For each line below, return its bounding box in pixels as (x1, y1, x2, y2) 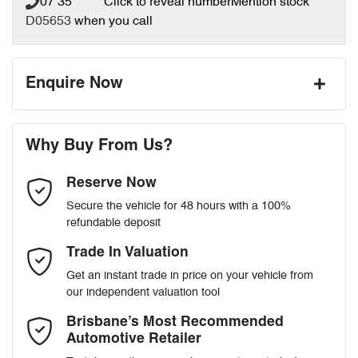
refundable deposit (66, 217, 161, 229)
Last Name (26, 178, 81, 189)
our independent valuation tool (66, 287, 220, 298)
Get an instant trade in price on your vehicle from (66, 270, 313, 281)
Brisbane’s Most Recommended (66, 316, 284, 329)
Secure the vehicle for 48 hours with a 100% (66, 201, 291, 212)
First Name (26, 112, 82, 123)
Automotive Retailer (66, 332, 201, 346)
